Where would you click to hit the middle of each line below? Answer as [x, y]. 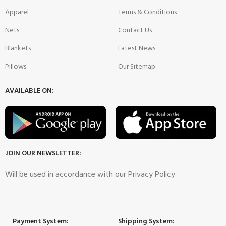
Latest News [137, 49]
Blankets [18, 49]
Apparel [17, 12]
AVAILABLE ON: [30, 91]
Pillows [16, 67]
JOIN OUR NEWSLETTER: [43, 154]
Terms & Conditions [147, 12]
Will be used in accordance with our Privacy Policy [90, 175]
